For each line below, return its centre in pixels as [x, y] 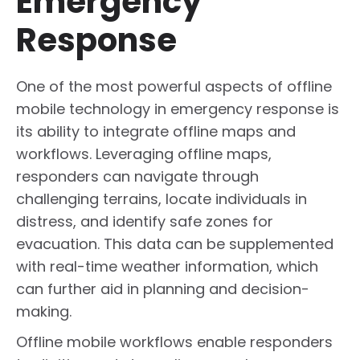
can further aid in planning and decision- [163, 289]
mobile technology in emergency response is [178, 109]
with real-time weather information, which [167, 267]
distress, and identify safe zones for [145, 222]
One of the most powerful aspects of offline [174, 87]
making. [44, 312]
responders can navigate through [137, 177]
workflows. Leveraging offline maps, [144, 154]
